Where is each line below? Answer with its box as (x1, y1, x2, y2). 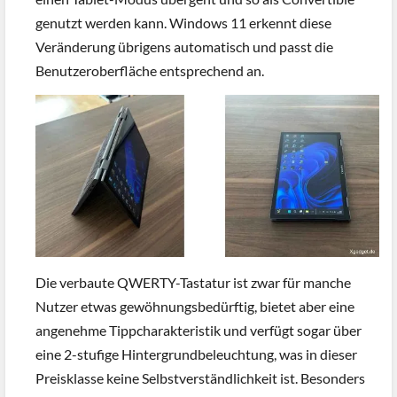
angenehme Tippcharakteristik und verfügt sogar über (35, 321, 362, 339)
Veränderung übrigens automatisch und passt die (35, 37, 333, 55)
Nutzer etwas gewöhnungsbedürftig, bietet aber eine (35, 297, 354, 315)
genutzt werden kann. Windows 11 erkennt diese (35, 13, 331, 31)
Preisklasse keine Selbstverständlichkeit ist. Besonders (35, 369, 365, 386)
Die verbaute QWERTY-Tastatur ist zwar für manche (35, 273, 351, 291)
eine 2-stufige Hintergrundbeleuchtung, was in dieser (35, 345, 357, 362)
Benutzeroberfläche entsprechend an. (35, 61, 264, 79)
